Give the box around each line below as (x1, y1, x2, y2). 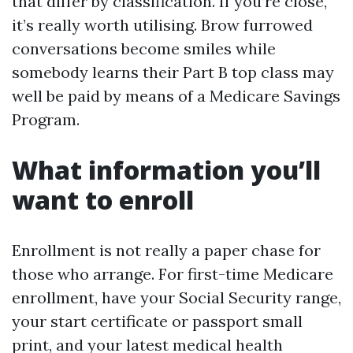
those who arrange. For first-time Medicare (12, 264, 333, 284)
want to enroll (12, 183, 194, 217)
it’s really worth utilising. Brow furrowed (12, 15, 313, 35)
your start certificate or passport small (12, 311, 303, 331)
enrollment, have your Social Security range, (12, 288, 341, 307)
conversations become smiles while (12, 39, 276, 58)
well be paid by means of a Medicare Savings (12, 86, 340, 106)
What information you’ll (12, 153, 321, 187)
